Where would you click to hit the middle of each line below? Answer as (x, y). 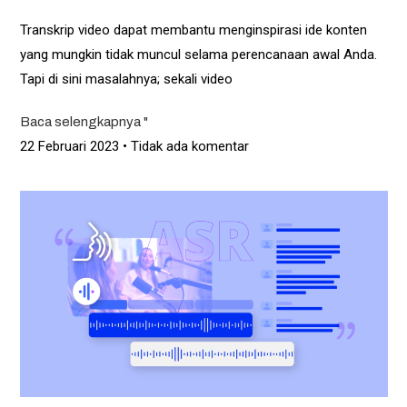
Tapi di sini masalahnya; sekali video (126, 79)
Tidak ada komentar (188, 146)
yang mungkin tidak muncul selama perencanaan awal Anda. (198, 54)
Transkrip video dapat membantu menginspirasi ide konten (193, 30)
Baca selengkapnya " (84, 121)
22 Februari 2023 (71, 146)
